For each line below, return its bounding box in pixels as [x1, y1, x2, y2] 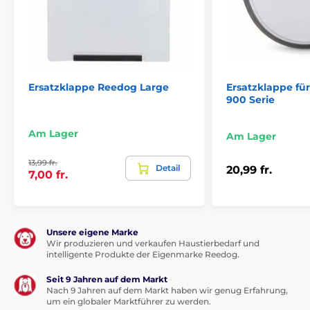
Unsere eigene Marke [46, 227, 138, 238]
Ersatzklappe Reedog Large [28, 81, 169, 94]
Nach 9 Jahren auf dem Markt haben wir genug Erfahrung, [46, 285, 288, 296]
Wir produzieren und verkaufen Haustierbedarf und [46, 238, 259, 249]
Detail [156, 163, 180, 174]
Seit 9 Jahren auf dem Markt [46, 274, 167, 285]
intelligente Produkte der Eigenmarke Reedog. [46, 249, 239, 260]
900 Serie [226, 93, 275, 107]
